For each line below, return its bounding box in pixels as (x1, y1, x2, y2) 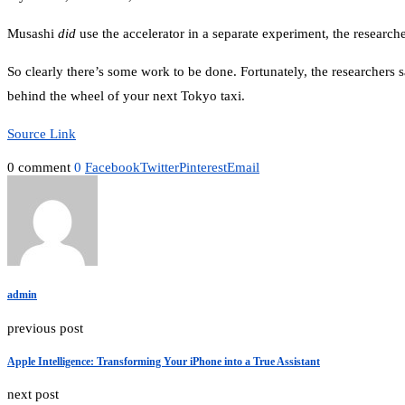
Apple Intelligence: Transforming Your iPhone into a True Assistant (7, 354, 320, 368)
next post (7, 387, 59, 402)
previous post (7, 320, 83, 335)
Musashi (7, 26, 58, 42)
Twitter (140, 160, 179, 175)
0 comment (7, 160, 71, 175)
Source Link (7, 127, 76, 142)
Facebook (85, 160, 140, 175)
